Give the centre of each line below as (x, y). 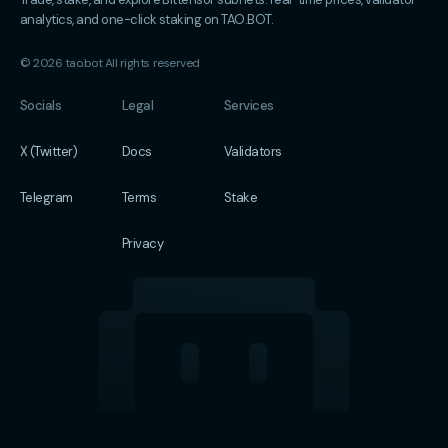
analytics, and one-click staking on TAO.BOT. (147, 19)
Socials (41, 105)
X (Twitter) (49, 151)
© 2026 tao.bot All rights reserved (110, 63)
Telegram (46, 197)
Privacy (143, 243)
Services (249, 105)
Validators (253, 151)
